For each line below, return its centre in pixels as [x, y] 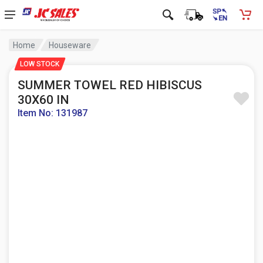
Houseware [70, 45]
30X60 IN [43, 100]
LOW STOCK [40, 64]
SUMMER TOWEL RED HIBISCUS [110, 85]
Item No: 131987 [53, 113]
